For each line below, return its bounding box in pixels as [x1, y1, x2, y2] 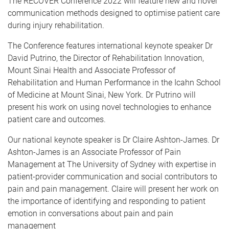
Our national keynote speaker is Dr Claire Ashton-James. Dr [8, 135, 219, 145]
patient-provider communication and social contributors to [8, 172, 217, 182]
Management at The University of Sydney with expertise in [8, 159, 216, 170]
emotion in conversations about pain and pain [8, 209, 173, 219]
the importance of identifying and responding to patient [8, 196, 205, 207]
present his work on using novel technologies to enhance [8, 102, 211, 112]
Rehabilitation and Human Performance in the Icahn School [8, 78, 221, 88]
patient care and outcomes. [8, 114, 110, 125]
